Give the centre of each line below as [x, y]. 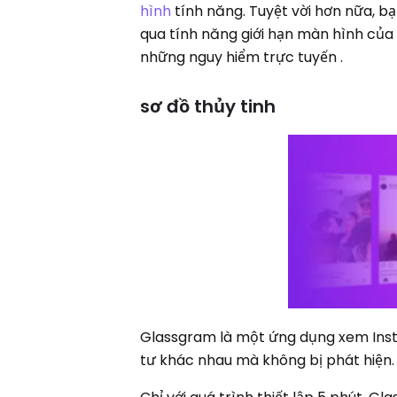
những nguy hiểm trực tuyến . [242, 57]
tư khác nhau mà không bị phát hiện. [268, 360]
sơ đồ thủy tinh [208, 106]
